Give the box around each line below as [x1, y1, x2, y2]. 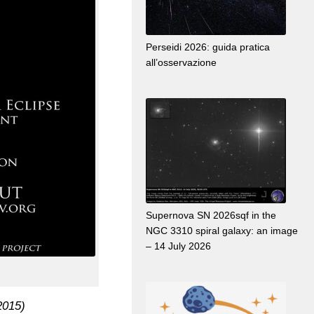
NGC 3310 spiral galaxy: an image [146, 225, 298, 237]
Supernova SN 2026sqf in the [146, 210, 276, 221]
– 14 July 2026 [146, 240, 211, 252]
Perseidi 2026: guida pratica [146, 41, 270, 53]
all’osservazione [146, 57, 217, 69]
